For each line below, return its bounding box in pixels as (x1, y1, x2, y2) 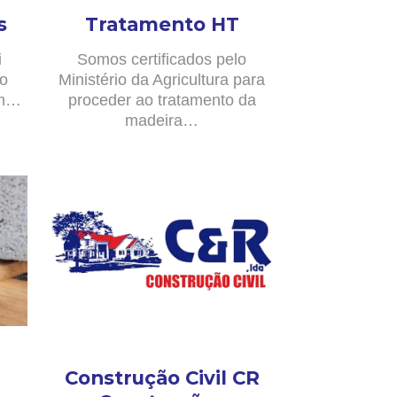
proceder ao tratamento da (67, 90, 256, 109)
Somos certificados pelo (77, 50, 246, 68)
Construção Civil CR (64, 365, 260, 389)
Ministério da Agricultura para (58, 70, 265, 89)
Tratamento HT (84, 12, 239, 35)
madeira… (125, 111, 198, 129)
